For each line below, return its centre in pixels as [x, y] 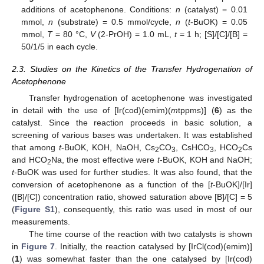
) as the [236, 110]
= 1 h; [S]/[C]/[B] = [212, 34]
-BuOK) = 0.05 [219, 22]
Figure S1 [35, 209]
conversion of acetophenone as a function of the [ [111, 185]
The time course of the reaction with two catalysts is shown [140, 234]
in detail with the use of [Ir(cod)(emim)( [92, 110]
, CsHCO [192, 148]
